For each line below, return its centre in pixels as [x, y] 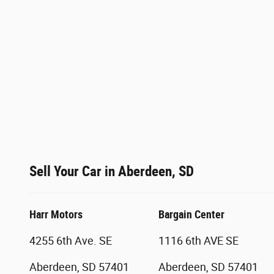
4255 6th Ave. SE [71, 240]
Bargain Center [191, 214]
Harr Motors [56, 214]
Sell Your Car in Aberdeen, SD [112, 171]
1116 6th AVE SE [198, 240]
